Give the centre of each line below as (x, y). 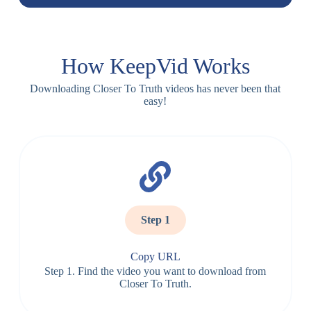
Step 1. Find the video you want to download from (155, 271)
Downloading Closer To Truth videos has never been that (155, 89)
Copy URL (155, 257)
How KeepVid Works (155, 66)
